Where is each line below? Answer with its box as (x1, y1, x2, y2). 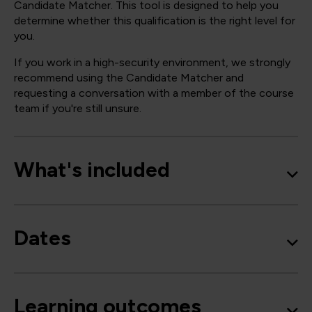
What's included (14, 157, 170, 183)
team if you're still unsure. (14, 102, 141, 116)
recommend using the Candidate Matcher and (14, 71, 244, 85)
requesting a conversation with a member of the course (14, 86, 294, 100)
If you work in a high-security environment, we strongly (14, 56, 290, 70)
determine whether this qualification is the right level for (14, 14, 295, 28)
